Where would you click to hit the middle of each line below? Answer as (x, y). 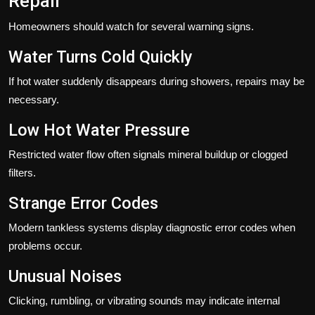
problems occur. (45, 245)
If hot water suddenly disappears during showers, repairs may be (156, 81)
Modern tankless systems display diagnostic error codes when (152, 227)
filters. (22, 172)
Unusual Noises (65, 276)
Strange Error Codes (83, 203)
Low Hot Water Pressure (99, 130)
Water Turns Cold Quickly (101, 57)
